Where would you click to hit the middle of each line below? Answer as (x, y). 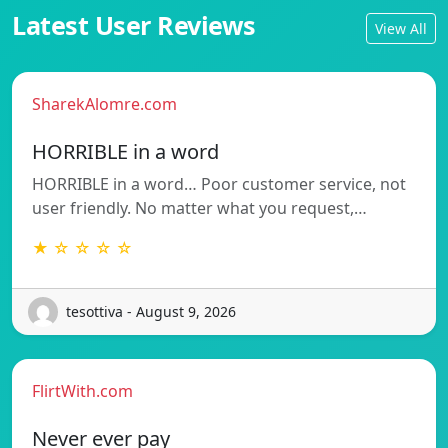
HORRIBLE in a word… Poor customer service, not (219, 183)
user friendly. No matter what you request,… (199, 207)
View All (401, 29)
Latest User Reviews (134, 24)
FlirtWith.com (82, 390)
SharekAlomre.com (104, 103)
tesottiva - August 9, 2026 (151, 312)
